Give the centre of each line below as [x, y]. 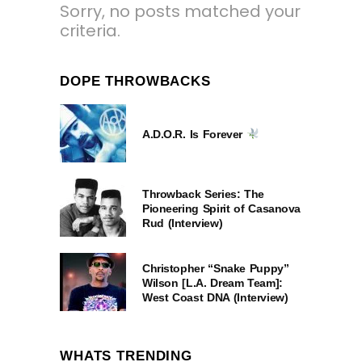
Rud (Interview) [183, 223]
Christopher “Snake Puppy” [216, 268]
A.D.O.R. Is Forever [194, 134]
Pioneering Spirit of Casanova [222, 208]
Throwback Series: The [203, 194]
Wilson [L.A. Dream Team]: [213, 282]
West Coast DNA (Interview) [215, 297]
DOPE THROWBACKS [135, 81]
